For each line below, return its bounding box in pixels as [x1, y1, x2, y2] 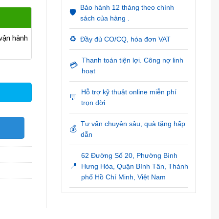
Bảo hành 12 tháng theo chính [80, 3, 174, 11]
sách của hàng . [80, 14, 130, 22]
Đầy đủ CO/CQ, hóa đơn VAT [80, 35, 171, 43]
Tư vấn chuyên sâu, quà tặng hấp [80, 120, 185, 128]
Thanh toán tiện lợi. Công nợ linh [81, 56, 183, 64]
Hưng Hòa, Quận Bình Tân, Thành [81, 162, 188, 170]
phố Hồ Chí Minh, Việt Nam [81, 173, 166, 181]
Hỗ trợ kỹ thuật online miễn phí [81, 88, 176, 96]
